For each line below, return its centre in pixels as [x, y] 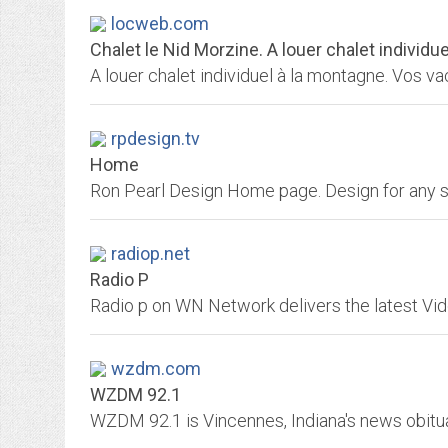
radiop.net [150, 253]
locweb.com [160, 23]
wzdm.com [156, 368]
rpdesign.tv [155, 138]
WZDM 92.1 [135, 394]
